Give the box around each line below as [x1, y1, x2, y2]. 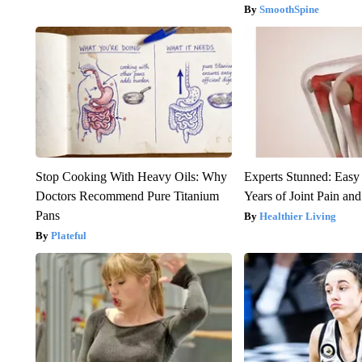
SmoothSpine [259, 2, 320, 15]
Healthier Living [259, 209, 337, 222]
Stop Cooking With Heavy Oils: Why [35, 169, 227, 183]
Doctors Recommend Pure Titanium [35, 188, 219, 203]
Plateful [50, 229, 86, 242]
